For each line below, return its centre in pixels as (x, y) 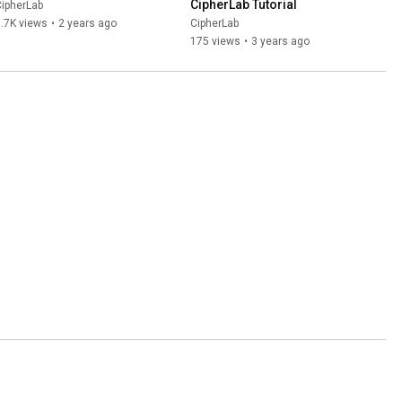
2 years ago (87, 24)
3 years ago (280, 42)
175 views (215, 42)
